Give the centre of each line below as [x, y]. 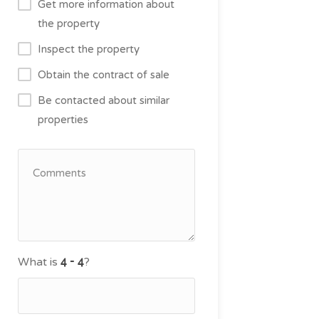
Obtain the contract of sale [103, 75]
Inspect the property [88, 49]
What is [39, 262]
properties [63, 120]
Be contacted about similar [103, 100]
